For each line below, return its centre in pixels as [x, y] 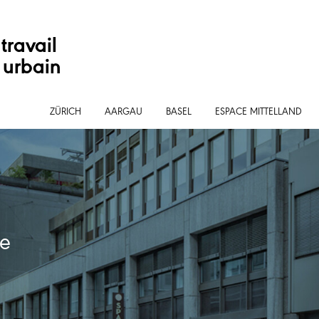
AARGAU [124, 113]
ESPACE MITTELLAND [258, 113]
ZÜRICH [66, 113]
